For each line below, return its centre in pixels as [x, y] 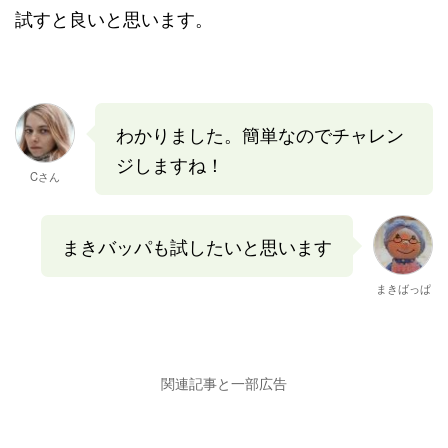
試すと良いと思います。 [114, 18]
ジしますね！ [170, 164]
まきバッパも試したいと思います [197, 246]
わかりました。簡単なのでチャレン [260, 134]
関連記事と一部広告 [224, 382]
